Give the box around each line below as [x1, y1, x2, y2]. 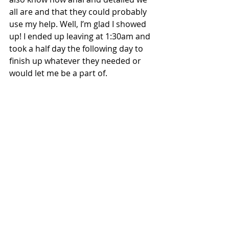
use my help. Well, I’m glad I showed [9, 18, 148, 30]
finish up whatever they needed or [9, 55, 143, 67]
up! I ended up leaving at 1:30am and [9, 31, 152, 42]
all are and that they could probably [9, 6, 149, 18]
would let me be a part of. [9, 67, 107, 79]
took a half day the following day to [9, 43, 145, 55]
